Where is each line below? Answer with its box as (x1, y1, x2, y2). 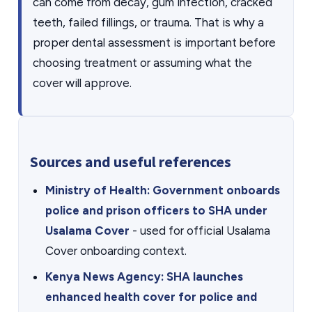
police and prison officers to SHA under (45, 203, 267, 217)
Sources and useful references (30, 153, 231, 171)
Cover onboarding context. (45, 244, 187, 258)
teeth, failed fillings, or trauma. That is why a (33, 15, 264, 29)
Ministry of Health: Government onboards (45, 183, 280, 197)
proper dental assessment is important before (33, 36, 276, 49)
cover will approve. (33, 76, 132, 90)
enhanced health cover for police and (45, 290, 257, 304)
